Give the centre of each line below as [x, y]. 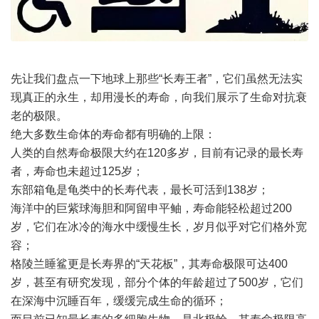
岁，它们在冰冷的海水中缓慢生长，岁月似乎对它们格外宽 [159, 227]
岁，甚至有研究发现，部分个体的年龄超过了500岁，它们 [157, 283]
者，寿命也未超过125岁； [77, 172]
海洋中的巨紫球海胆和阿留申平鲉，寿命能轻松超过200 [151, 209]
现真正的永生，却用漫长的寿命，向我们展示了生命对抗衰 [159, 98]
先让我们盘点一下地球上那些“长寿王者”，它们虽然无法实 [157, 79]
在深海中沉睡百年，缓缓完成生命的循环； [119, 301]
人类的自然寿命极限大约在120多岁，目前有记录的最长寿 [157, 153]
